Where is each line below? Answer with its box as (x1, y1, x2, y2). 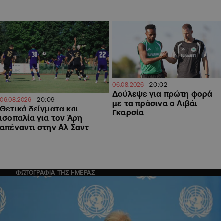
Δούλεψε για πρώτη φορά (112, 89, 213, 99)
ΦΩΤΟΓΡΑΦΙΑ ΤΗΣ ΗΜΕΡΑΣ (16, 169, 95, 176)
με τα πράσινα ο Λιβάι (112, 99, 198, 108)
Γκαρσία (112, 108, 144, 117)
